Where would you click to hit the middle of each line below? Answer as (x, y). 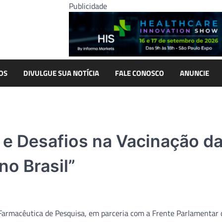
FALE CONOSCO (139, 73)
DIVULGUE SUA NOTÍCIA (61, 73)
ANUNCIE (194, 73)
